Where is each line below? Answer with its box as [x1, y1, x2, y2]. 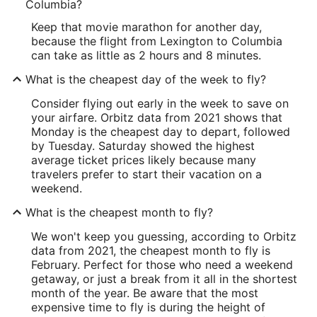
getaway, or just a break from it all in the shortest [31, 271, 297, 286]
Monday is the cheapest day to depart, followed [31, 124, 290, 139]
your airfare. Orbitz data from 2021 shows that [31, 110, 282, 125]
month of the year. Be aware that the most [31, 285, 258, 300]
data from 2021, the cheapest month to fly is [31, 243, 270, 258]
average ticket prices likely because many [31, 152, 256, 167]
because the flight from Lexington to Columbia [31, 33, 282, 48]
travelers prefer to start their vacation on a [31, 166, 262, 181]
